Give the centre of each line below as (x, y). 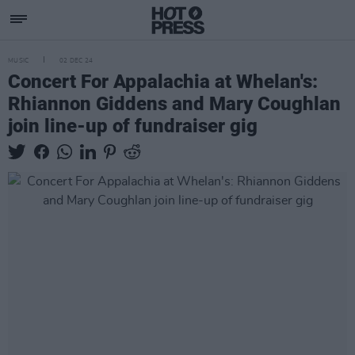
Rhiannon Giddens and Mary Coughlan (174, 104)
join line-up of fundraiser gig (133, 126)
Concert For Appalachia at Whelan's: (163, 82)
